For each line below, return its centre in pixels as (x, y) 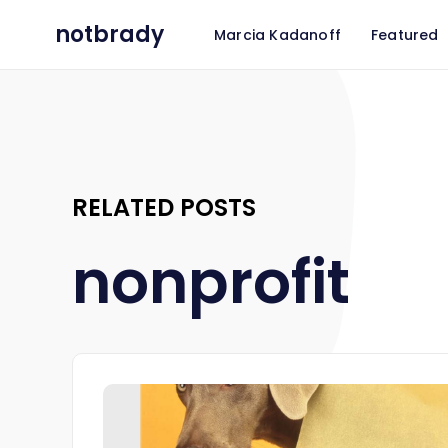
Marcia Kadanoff (277, 34)
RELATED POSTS (164, 207)
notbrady (109, 34)
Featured (405, 34)
